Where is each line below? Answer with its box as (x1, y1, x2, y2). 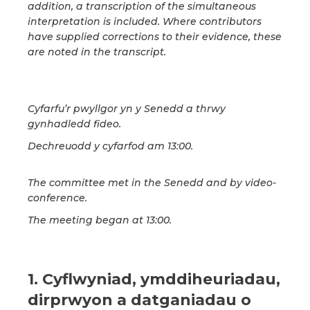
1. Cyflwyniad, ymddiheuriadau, (28, 270, 280, 289)
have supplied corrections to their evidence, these (28, 30, 282, 44)
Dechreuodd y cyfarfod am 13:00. (28, 140, 193, 153)
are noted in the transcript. (28, 46, 166, 59)
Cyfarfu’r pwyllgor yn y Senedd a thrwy (28, 102, 226, 116)
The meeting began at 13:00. (28, 214, 172, 227)
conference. (28, 192, 87, 205)
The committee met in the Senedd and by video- (28, 176, 276, 190)
